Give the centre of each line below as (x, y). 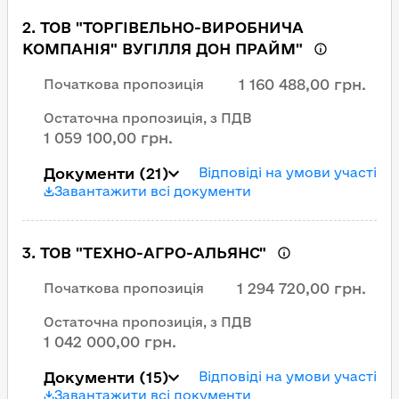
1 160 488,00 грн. (302, 84)
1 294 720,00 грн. (301, 288)
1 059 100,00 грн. (108, 138)
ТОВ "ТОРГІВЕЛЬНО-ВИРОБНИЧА (172, 27)
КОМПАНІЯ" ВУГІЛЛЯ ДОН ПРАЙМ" (163, 49)
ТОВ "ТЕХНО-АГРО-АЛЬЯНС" (153, 252)
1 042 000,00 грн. (110, 342)
